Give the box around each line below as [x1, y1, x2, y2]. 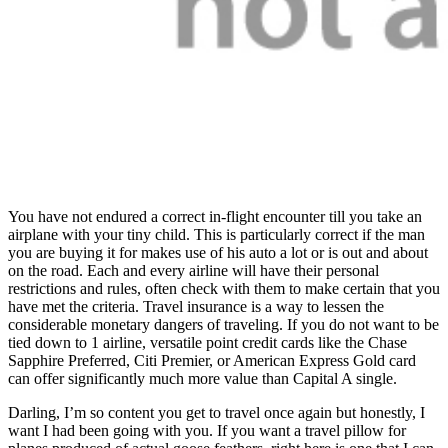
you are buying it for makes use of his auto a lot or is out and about [8, 243, 428, 261]
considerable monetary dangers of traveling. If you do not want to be [8, 315, 439, 333]
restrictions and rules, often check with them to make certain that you [8, 279, 440, 297]
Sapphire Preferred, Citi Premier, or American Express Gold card [8, 351, 416, 369]
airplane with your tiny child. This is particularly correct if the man [8, 225, 425, 243]
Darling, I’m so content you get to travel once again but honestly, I [8, 403, 425, 421]
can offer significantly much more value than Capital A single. [8, 369, 397, 387]
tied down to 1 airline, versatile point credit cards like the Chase [8, 333, 407, 351]
